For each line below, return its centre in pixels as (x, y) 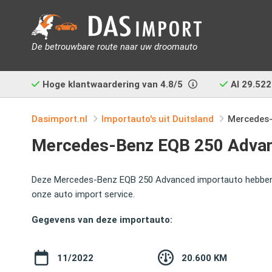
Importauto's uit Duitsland (158, 119)
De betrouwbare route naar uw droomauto (114, 46)
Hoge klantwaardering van (101, 84)
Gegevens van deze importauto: (102, 220)
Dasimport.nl (59, 119)
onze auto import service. (83, 194)
